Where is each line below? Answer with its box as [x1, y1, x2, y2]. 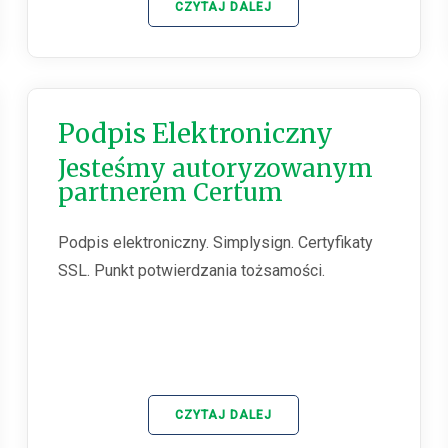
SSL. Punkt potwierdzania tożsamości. [57, 261, 325, 281]
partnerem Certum [57, 177, 283, 209]
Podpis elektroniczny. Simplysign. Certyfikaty [57, 233, 373, 253]
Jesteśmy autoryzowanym [57, 153, 373, 185]
